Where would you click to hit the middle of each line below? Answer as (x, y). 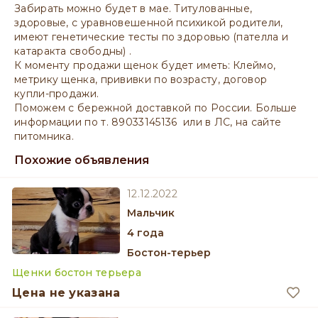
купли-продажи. (57, 94)
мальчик (155, 213)
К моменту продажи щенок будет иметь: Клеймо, (145, 65)
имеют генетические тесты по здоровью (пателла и (152, 37)
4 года (149, 233)
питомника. (44, 136)
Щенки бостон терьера (77, 273)
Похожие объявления (82, 160)
